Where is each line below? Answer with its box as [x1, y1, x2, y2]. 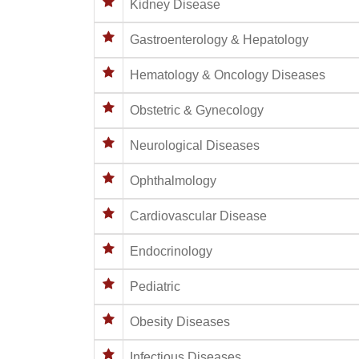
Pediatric [130, 279, 180, 293]
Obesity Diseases [130, 314, 230, 329]
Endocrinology [130, 244, 212, 258]
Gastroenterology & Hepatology [130, 32, 309, 46]
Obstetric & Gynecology [130, 103, 264, 117]
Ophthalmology [130, 173, 216, 188]
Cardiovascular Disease [130, 208, 267, 223]
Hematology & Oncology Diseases [130, 67, 325, 82]
